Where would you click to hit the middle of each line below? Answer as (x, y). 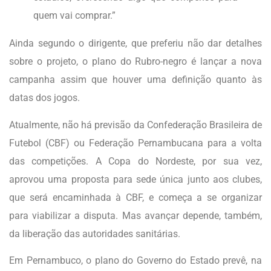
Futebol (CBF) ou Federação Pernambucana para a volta (135, 143)
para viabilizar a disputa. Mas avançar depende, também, (135, 215)
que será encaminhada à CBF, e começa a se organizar (135, 197)
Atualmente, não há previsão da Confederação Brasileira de (135, 125)
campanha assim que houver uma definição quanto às (135, 80)
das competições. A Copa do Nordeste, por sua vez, (135, 161)
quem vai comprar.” (74, 16)
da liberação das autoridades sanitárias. (95, 233)
